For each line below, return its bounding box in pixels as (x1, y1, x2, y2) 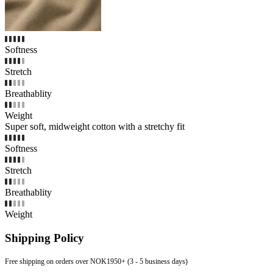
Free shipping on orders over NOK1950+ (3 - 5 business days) (5, 257, 188, 266)
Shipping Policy (5, 231, 84, 244)
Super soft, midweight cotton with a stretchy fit (5, 121, 185, 132)
